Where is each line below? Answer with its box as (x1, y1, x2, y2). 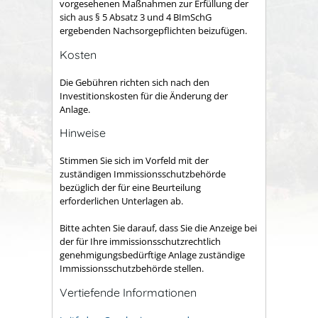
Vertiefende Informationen (60, 285, 197, 300)
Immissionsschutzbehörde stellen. (60, 262, 204, 275)
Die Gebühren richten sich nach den (60, 75, 209, 89)
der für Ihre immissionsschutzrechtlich (60, 235, 221, 248)
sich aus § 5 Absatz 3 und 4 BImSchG (60, 11, 212, 24)
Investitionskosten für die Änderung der (60, 89, 228, 102)
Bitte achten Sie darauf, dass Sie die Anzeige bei (60, 221, 257, 235)
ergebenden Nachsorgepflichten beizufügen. (60, 24, 247, 38)
